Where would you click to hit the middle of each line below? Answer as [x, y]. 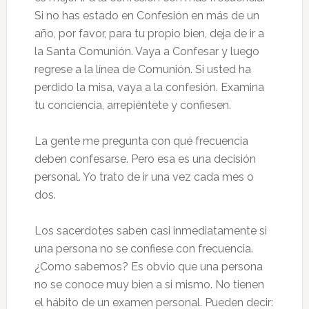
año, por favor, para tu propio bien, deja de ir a [149, 33]
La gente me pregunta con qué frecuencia [141, 141]
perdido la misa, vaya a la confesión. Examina [149, 87]
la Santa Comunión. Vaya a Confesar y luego [147, 51]
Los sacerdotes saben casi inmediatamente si [150, 231]
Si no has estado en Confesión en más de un [147, 16]
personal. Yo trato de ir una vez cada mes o [144, 177]
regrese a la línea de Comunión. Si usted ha [142, 69]
